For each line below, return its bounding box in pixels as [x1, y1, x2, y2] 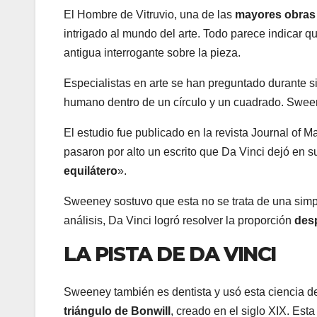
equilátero [64, 165, 117, 178]
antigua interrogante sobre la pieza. [64, 47, 241, 59]
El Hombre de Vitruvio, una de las [64, 8, 235, 21]
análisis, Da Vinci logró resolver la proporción [64, 214, 294, 227]
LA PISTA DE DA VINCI [64, 242, 276, 267]
